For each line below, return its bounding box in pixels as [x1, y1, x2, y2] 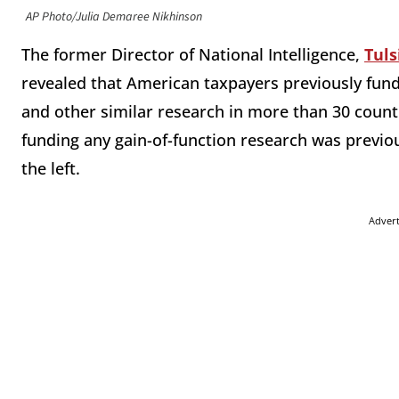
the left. [21, 158, 80, 180]
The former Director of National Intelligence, [21, 44, 364, 66]
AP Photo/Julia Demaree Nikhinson [26, 8, 202, 27]
